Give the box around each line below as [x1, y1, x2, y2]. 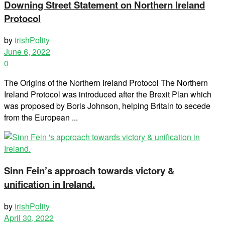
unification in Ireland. [4, 177, 95, 191]
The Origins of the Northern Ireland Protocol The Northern [4, 77, 208, 89]
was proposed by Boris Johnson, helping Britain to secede [4, 100, 210, 112]
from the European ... [4, 111, 78, 124]
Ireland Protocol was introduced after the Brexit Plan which [4, 88, 211, 100]
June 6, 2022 [4, 46, 50, 58]
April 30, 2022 [4, 211, 54, 223]
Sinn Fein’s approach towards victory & [4, 164, 175, 178]
